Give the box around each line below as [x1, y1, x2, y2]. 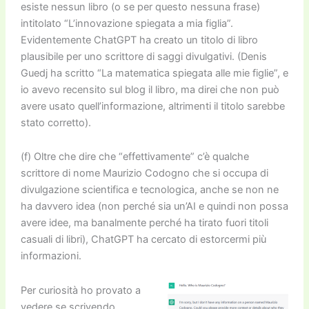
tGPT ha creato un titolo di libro [112, 33, 258, 46]
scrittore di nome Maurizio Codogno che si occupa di [20, 167, 268, 180]
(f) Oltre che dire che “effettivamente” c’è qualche [20, 150, 249, 163]
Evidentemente [20, 33, 94, 46]
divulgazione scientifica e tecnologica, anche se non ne [20, 183, 279, 197]
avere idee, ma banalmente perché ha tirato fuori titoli [20, 217, 268, 230]
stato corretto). [20, 116, 91, 129]
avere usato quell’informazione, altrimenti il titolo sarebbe [20, 99, 285, 112]
